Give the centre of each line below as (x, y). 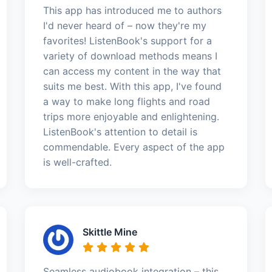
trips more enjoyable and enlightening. (131, 116)
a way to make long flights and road (126, 101)
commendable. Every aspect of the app (134, 147)
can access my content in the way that (132, 71)
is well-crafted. (77, 162)
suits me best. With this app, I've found (132, 86)
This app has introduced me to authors (132, 10)
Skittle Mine (110, 232)
